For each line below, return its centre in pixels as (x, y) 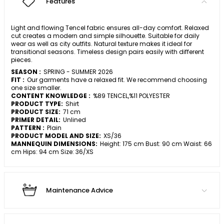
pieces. (22, 60)
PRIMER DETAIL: (36, 120)
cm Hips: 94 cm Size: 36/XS (52, 152)
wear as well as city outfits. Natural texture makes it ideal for (101, 44)
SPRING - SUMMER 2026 (78, 72)
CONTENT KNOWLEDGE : (51, 96)
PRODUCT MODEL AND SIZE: (56, 136)
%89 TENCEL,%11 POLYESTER (131, 96)
